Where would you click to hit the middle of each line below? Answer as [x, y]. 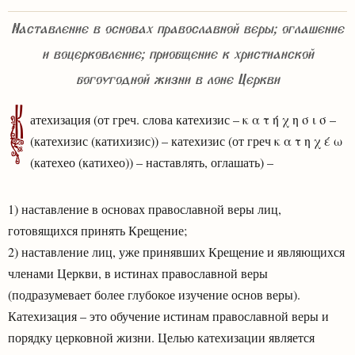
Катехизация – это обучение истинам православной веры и [168, 315]
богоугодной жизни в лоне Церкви [177, 83]
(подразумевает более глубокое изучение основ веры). [154, 294]
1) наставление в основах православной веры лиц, [145, 208]
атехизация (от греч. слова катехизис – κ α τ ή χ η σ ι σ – [183, 119]
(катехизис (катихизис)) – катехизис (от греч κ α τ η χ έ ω [186, 140]
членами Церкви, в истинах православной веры [138, 273]
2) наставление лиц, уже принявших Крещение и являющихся [176, 251]
